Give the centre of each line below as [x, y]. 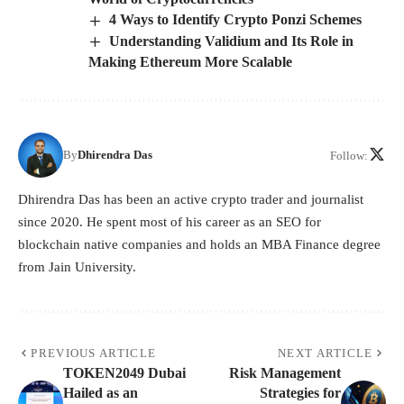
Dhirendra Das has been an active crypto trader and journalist [191, 200]
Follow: [349, 155]
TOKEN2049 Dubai [124, 373]
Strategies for [300, 393]
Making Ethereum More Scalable [190, 62]
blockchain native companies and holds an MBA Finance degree [199, 245]
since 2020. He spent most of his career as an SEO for [170, 222]
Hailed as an [101, 393]
